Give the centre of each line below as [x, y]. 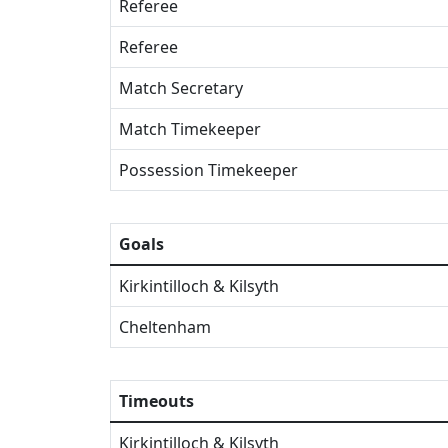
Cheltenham [165, 327]
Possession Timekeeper [208, 170]
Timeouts [156, 401]
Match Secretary [181, 88]
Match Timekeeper [190, 129]
